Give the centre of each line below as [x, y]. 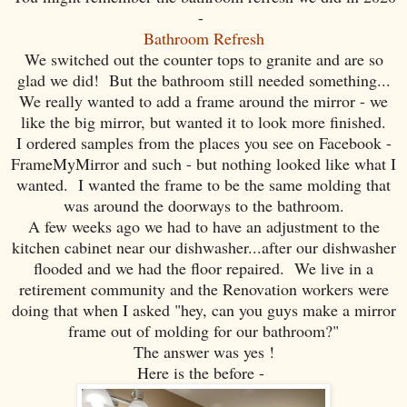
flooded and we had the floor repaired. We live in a [203, 268]
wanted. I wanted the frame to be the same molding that [203, 184]
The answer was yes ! [203, 351]
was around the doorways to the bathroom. [203, 205]
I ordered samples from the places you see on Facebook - [203, 142]
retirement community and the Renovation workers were [203, 288]
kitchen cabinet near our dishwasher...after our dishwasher [203, 247]
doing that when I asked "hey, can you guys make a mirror [203, 309]
